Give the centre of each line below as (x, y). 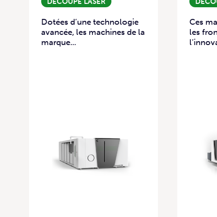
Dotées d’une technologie (90, 22)
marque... (59, 43)
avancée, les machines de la (93, 32)
